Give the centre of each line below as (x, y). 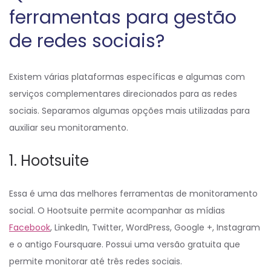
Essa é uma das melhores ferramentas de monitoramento (133, 194)
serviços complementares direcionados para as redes (123, 94)
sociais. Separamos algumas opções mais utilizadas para (129, 111)
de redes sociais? (87, 41)
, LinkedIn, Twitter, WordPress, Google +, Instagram (155, 228)
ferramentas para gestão (123, 18)
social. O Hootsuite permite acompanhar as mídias (117, 211)
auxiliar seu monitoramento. (69, 128)
